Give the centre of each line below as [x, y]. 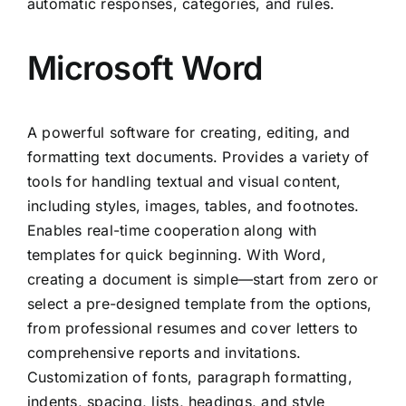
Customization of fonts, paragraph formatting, [190, 377]
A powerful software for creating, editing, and [189, 133]
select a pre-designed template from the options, [200, 304]
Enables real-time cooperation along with [172, 231]
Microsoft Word [145, 68]
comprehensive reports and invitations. [164, 353]
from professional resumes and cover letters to [193, 329]
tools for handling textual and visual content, [184, 182]
